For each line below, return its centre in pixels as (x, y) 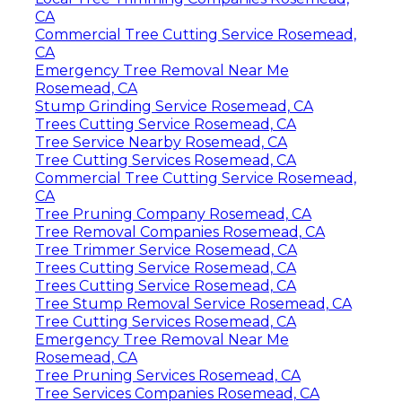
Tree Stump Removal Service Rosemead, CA (193, 303)
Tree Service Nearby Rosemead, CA (161, 142)
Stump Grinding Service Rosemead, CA (174, 106)
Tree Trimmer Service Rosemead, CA (166, 249)
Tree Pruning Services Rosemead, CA (167, 375)
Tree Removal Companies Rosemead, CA (179, 232)
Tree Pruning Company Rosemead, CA (173, 214)
